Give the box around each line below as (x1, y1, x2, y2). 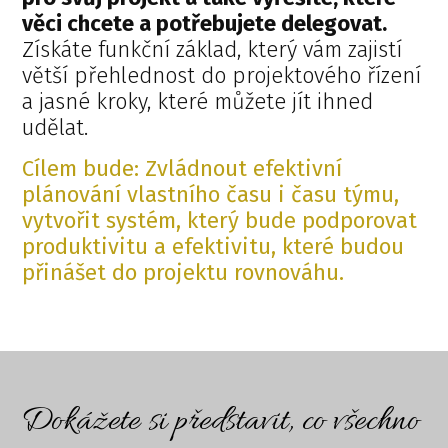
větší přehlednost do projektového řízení (22, 62, 422, 90)
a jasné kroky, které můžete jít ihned (22, 88, 374, 116)
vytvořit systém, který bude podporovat (22, 207, 418, 235)
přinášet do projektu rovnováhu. (22, 259, 345, 287)
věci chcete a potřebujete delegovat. (22, 10, 388, 38)
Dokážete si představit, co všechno (20, 400, 419, 445)
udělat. (22, 114, 95, 142)
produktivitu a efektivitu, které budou (22, 233, 405, 261)
